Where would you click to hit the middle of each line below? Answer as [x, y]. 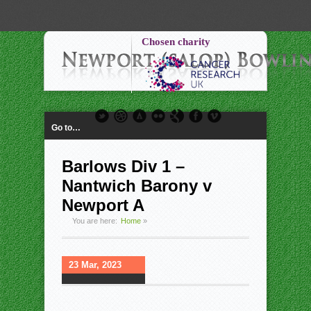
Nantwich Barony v [137, 186]
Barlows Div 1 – [123, 166]
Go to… [66, 128]
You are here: [95, 221]
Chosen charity [176, 42]
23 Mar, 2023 [95, 265]
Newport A [103, 205]
